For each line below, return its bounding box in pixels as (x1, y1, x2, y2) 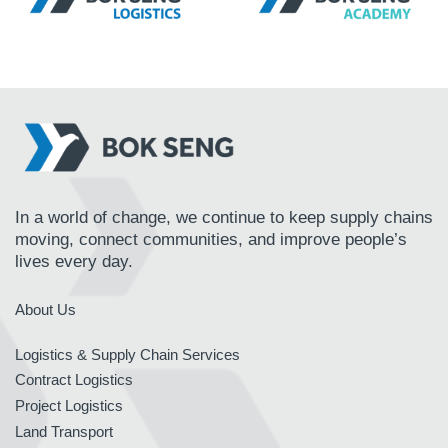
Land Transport (15, 422, 113, 440)
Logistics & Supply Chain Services (15, 345, 240, 363)
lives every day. (15, 251, 133, 271)
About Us (15, 300, 76, 318)
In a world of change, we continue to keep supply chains (15, 207, 433, 227)
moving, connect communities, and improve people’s (15, 229, 407, 249)
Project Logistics (15, 396, 123, 414)
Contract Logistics (15, 370, 133, 388)
